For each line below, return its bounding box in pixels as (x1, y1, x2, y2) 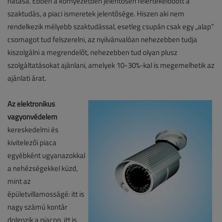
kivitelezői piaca (7, 137, 56, 148)
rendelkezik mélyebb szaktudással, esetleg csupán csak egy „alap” (7, 21, 214, 32)
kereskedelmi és (7, 124, 58, 135)
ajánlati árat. (7, 73, 46, 84)
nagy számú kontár (7, 202, 67, 213)
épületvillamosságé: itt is (7, 189, 84, 200)
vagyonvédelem (7, 111, 57, 122)
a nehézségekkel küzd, (7, 163, 78, 174)
